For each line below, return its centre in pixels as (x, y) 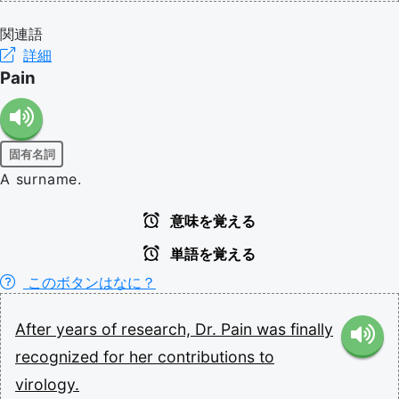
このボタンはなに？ (90, 282)
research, (158, 329)
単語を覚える (211, 254)
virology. (47, 384)
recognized (59, 357)
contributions (208, 357)
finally (312, 329)
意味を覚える (211, 221)
